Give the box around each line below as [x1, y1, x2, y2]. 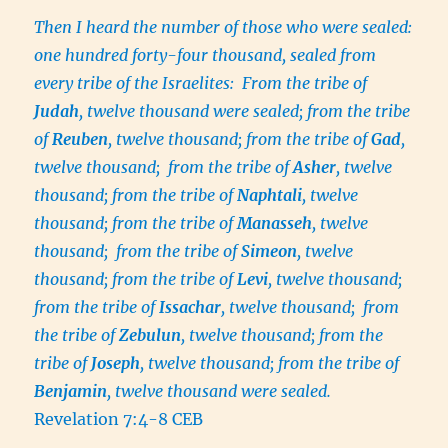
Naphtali [237, 185, 303, 205]
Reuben [52, 129, 109, 149]
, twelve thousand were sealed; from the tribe [79, 101, 411, 121]
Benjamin [34, 381, 108, 401]
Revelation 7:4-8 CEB [34, 409, 204, 429]
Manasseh [237, 213, 313, 233]
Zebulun [119, 325, 182, 345]
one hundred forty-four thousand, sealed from [34, 45, 377, 65]
